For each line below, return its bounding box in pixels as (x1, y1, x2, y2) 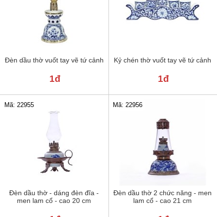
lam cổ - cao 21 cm (133, 197, 192, 205)
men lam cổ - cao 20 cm (17, 197, 92, 205)
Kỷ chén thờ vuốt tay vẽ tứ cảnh (114, 56, 212, 64)
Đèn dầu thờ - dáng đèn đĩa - (9, 189, 99, 197)
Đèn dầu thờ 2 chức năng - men (113, 189, 212, 197)
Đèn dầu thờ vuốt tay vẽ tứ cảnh (4, 56, 104, 64)
